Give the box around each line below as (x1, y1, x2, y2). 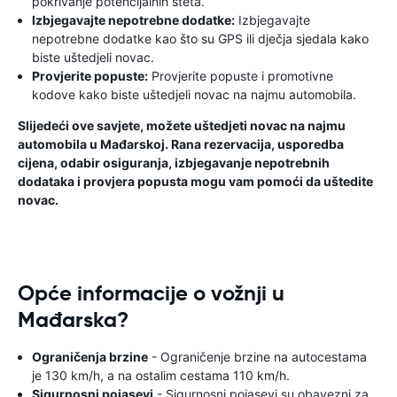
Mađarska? (18, 307, 128, 333)
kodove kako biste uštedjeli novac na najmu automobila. (32, 87, 356, 102)
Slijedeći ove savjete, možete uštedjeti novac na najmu (18, 118, 346, 133)
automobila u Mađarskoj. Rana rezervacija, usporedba (18, 136, 344, 152)
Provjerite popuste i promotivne (148, 68, 333, 83)
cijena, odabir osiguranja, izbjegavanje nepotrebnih (18, 155, 330, 170)
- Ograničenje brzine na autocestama (148, 349, 367, 364)
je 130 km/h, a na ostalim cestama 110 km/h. (32, 368, 290, 383)
